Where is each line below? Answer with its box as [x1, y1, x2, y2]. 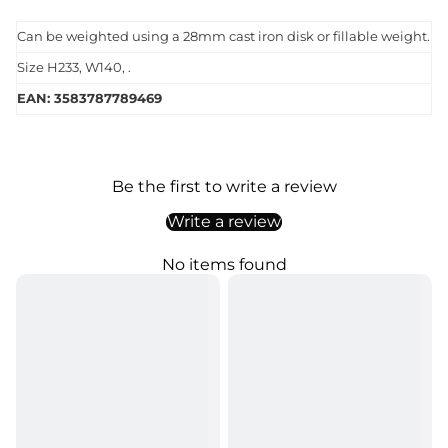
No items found [161, 255, 287, 275]
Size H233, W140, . [17, 60, 131, 76]
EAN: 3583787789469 [17, 91, 162, 107]
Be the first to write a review [111, 177, 337, 197]
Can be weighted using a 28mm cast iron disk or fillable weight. [17, 29, 430, 45]
